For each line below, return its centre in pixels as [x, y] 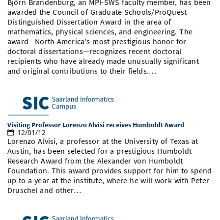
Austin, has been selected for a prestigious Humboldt [99, 151]
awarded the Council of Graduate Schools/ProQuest [97, 12]
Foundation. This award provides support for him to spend [110, 171]
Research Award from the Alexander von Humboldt [95, 161]
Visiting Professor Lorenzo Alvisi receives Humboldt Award [96, 125]
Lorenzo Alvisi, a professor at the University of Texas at [103, 141]
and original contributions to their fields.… [82, 71]
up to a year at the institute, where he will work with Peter [109, 181]
